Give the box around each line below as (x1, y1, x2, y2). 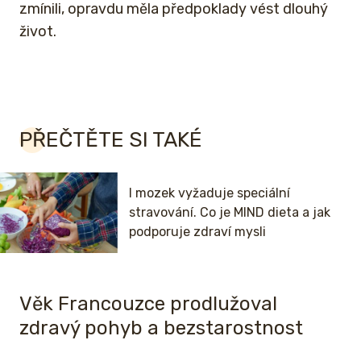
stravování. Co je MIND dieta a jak (129, 204, 330, 220)
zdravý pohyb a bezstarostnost (19, 316, 303, 339)
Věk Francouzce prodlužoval (19, 292, 277, 315)
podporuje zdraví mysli (129, 223, 266, 239)
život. (19, 22, 56, 40)
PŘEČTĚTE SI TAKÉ (19, 127, 202, 152)
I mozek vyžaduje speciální (129, 185, 290, 201)
